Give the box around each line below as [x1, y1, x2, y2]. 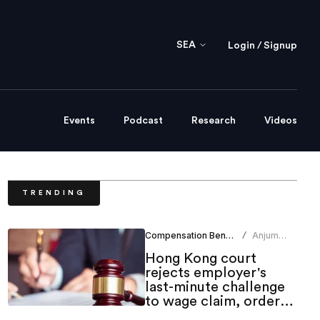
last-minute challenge [144, 280, 285, 295]
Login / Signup [228, 40, 297, 51]
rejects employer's [144, 266, 266, 281]
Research [191, 116, 236, 126]
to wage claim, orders [144, 294, 286, 309]
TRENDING [21, 189, 86, 197]
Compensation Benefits [225, 230, 234, 241]
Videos [264, 116, 297, 126]
